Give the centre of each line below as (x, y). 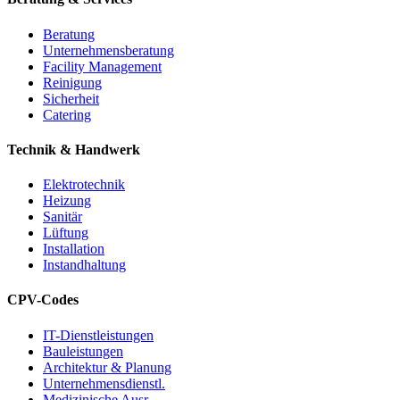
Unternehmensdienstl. (104, 383)
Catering (67, 114)
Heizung (67, 201)
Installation (74, 249)
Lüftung (66, 233)
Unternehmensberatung (108, 50)
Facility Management (102, 66)
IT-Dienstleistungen (98, 335)
